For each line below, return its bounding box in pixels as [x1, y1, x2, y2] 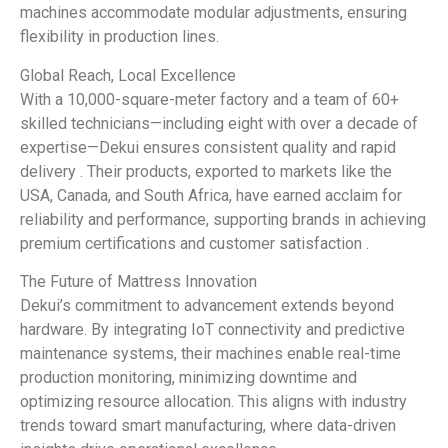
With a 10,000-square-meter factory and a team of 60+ [20, 89, 399, 109]
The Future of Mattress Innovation [20, 271, 257, 291]
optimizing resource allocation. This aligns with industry [20, 391, 407, 411]
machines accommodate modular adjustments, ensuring [20, 3, 407, 23]
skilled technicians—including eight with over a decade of [20, 113, 418, 133]
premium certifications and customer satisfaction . [20, 233, 369, 253]
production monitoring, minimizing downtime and [20, 367, 357, 387]
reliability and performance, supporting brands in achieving [20, 209, 426, 229]
